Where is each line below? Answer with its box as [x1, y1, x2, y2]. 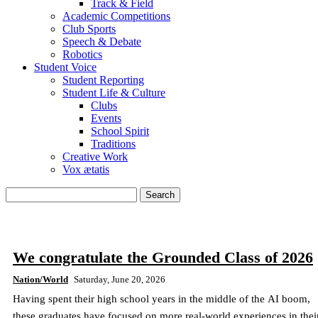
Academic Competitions [62, 10, 170, 22]
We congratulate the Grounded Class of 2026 [13, 248, 313, 266]
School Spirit [91, 125, 149, 137]
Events [91, 112, 121, 124]
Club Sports [62, 23, 116, 35]
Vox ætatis [62, 163, 109, 175]
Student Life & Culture [62, 87, 165, 99]
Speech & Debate [62, 35, 141, 48]
